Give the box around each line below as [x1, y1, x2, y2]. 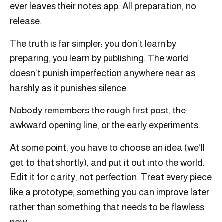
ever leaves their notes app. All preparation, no [10, 1, 196, 12]
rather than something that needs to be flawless [10, 202, 204, 213]
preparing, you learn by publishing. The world [10, 53, 188, 64]
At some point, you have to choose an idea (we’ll [10, 142, 205, 153]
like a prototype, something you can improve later [10, 187, 209, 198]
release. [10, 16, 42, 27]
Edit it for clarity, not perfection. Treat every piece [10, 172, 212, 183]
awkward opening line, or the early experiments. [10, 120, 200, 131]
